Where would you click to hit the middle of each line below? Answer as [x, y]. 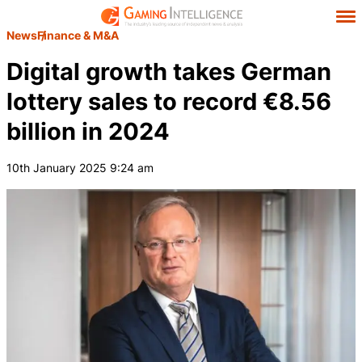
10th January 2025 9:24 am [80, 168]
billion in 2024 [88, 131]
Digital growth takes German [169, 72]
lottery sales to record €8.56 [169, 101]
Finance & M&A [78, 35]
